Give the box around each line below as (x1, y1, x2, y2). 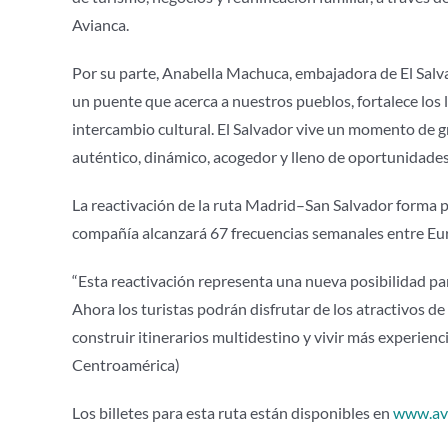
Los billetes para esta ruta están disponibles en (71, 403, 390, 423)
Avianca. (71, 15, 129, 35)
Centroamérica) (71, 355, 180, 375)
